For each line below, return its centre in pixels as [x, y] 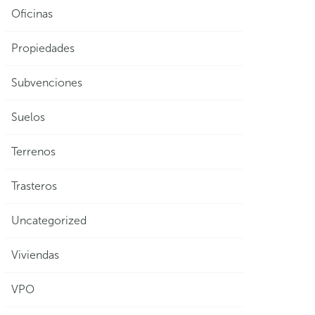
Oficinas [32, 14]
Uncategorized [49, 220]
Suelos [28, 117]
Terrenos [33, 152]
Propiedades [43, 48]
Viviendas [35, 255]
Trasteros [34, 186]
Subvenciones [47, 83]
